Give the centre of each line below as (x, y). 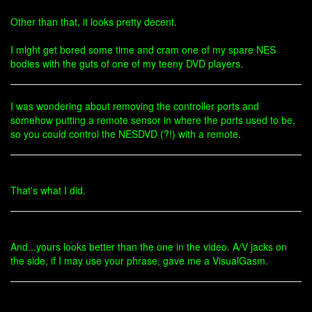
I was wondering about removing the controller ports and (135, 106)
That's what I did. (48, 190)
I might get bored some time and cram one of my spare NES (143, 49)
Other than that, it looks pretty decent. (94, 22)
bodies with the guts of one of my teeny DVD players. (127, 63)
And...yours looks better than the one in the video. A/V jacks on (149, 247)
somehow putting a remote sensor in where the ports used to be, (153, 120)
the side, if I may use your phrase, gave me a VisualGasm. (139, 260)
